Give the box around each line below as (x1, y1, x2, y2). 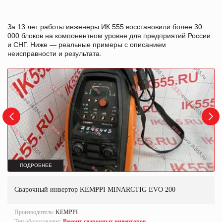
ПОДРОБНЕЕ (19, 163, 52, 168)
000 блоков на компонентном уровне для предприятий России (7, 31, 211, 40)
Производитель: (14, 208, 55, 216)
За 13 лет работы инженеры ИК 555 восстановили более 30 (7, 22, 202, 31)
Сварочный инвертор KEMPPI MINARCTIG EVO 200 (14, 185, 175, 193)
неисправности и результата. (7, 49, 102, 57)
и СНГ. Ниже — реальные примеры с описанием (7, 40, 166, 49)
